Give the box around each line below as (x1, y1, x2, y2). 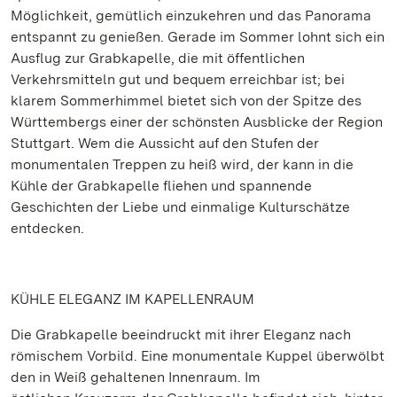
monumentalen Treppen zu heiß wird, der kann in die (11, 156, 354, 173)
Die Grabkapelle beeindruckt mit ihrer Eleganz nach (11, 326, 351, 343)
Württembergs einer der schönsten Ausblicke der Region (11, 113, 383, 130)
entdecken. (11, 220, 84, 237)
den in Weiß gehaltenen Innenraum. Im (11, 369, 261, 385)
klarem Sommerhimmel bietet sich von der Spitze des (11, 92, 362, 109)
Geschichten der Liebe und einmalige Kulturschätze (11, 198, 350, 215)
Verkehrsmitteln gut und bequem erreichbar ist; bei (11, 71, 345, 88)
